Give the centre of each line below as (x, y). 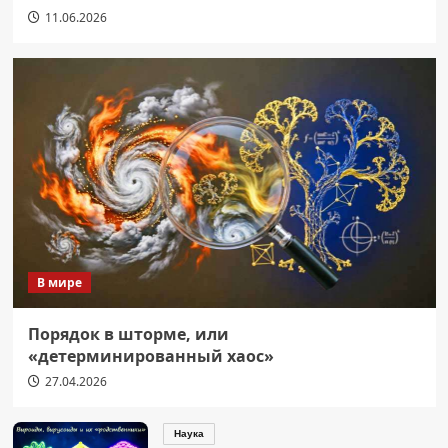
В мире (59, 282)
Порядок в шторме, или (128, 333)
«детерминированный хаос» (150, 355)
